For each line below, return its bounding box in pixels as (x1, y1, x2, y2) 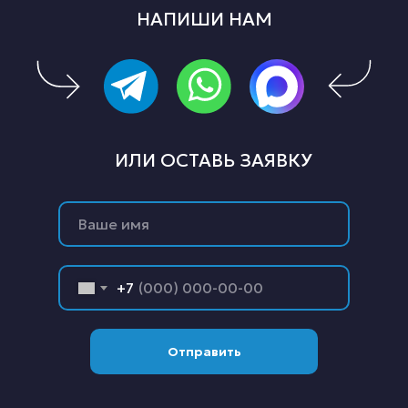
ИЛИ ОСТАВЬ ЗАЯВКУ (114, 148, 312, 172)
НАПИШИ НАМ (136, 7, 272, 31)
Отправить (167, 343, 241, 360)
